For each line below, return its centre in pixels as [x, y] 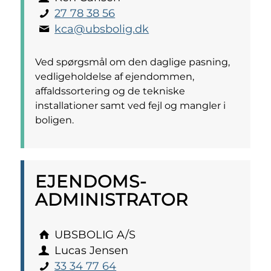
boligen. [54, 120]
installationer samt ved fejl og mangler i [130, 105]
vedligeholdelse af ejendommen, [114, 76]
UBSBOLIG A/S [95, 234]
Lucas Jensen [92, 250]
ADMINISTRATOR [111, 199]
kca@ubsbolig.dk [102, 29]
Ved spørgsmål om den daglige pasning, [132, 62]
